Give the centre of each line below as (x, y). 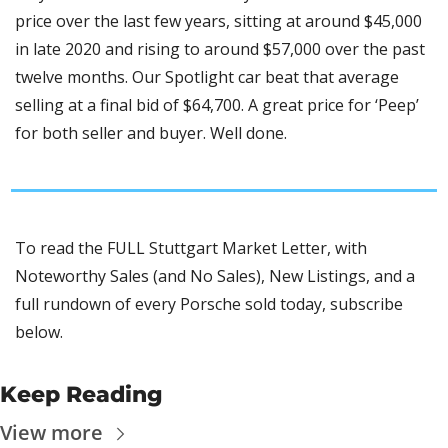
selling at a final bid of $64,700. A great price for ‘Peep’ (217, 105)
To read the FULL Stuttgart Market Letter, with (191, 248)
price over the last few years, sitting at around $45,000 (218, 21)
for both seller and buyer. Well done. (153, 133)
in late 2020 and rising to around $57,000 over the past (220, 49)
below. (39, 332)
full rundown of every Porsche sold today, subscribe (209, 304)
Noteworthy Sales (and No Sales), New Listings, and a (215, 276)
